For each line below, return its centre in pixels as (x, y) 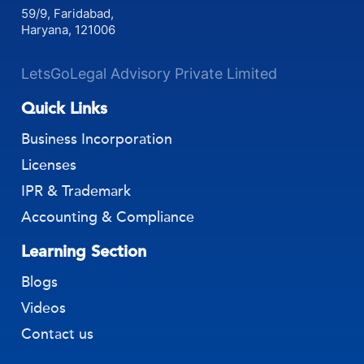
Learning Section (84, 251)
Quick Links (65, 108)
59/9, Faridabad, (69, 13)
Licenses (49, 165)
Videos (44, 308)
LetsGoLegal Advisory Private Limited (149, 73)
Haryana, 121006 (69, 29)
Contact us (58, 334)
